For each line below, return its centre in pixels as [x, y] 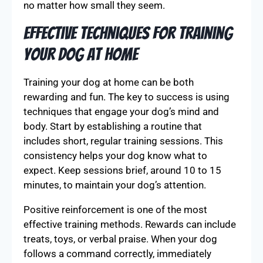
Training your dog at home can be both [109, 82]
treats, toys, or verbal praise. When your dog [120, 239]
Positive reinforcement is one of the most [115, 210]
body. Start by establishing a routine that [113, 126]
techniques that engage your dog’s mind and [121, 112]
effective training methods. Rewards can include [130, 224]
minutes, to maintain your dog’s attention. [115, 185]
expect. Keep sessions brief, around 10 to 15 [122, 170]
